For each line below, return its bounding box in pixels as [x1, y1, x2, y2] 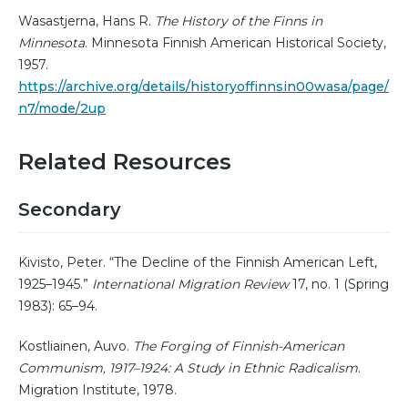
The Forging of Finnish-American [133, 337, 344, 354]
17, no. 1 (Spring [289, 275, 389, 292]
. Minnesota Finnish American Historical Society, [85, 34, 386, 51]
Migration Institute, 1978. [18, 381, 177, 398]
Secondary [18, 198, 121, 220]
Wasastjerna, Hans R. [18, 12, 155, 29]
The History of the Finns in [155, 12, 322, 29]
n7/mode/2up [18, 99, 106, 117]
